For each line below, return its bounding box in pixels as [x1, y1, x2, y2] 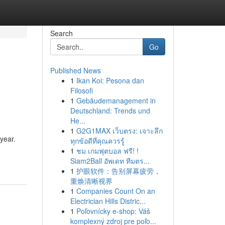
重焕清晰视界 [70, 176, 113, 186]
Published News [50, 65, 101, 75]
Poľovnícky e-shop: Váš [76, 206, 150, 216]
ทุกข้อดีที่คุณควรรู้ [70, 136, 125, 146]
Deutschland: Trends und [70, 105, 150, 116]
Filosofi [70, 85, 93, 95]
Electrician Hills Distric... [70, 196, 146, 206]
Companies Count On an [76, 186, 155, 196]
